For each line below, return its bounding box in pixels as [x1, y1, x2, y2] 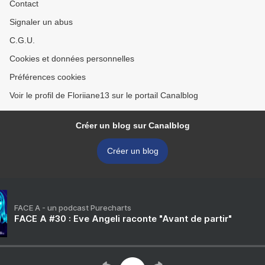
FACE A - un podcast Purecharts [14, 203, 131, 213]
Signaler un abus [9, 17, 73, 27]
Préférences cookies [9, 72, 86, 82]
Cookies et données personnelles [9, 54, 134, 64]
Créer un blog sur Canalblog [75, 121, 190, 131]
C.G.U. [9, 35, 35, 46]
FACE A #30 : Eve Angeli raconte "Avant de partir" [14, 213, 232, 225]
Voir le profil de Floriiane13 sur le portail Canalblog [9, 91, 198, 101]
